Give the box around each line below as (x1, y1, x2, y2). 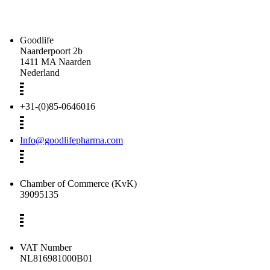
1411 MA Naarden (20, 56, 91, 67)
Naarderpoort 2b (20, 45, 83, 56)
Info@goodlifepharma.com (20, 134, 123, 145)
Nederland (20, 67, 60, 78)
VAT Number (20, 242, 72, 253)
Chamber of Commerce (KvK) (20, 178, 137, 189)
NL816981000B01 (20, 253, 93, 263)
